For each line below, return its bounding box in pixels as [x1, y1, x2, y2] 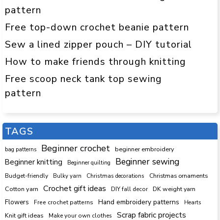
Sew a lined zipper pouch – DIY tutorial [5, 38, 192, 52]
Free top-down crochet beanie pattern [5, 21, 189, 34]
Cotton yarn [5, 184, 38, 193]
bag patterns [5, 145, 36, 153]
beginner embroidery [115, 144, 174, 153]
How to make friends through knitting [5, 55, 186, 69]
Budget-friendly [5, 171, 48, 180]
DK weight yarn [153, 184, 195, 193]
